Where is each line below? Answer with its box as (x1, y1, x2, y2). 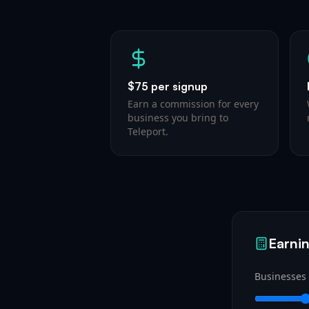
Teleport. (128, 125, 168, 138)
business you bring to (128, 111, 228, 124)
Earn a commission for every (128, 97, 259, 110)
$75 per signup (128, 79, 208, 93)
